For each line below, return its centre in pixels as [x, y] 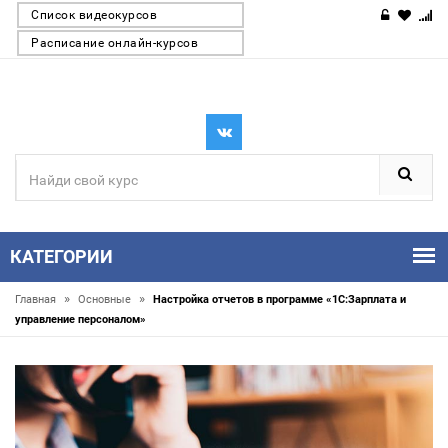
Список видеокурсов [94, 15]
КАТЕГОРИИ [61, 256]
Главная [37, 299]
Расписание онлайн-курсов [114, 43]
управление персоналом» [80, 319]
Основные [106, 299]
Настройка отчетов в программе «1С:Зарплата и [279, 299]
